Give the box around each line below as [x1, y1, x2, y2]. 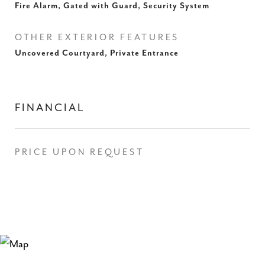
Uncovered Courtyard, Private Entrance [15, 49, 179, 58]
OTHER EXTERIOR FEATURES [15, 33, 180, 43]
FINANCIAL [15, 102, 85, 114]
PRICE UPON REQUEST [15, 147, 144, 157]
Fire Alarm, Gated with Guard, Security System [15, 1, 209, 11]
